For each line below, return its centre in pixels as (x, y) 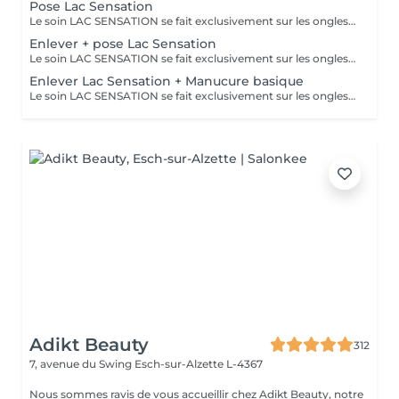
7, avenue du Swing (82, 364)
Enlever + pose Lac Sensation (123, 44)
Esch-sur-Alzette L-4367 (199, 364)
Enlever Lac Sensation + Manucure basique (167, 81)
